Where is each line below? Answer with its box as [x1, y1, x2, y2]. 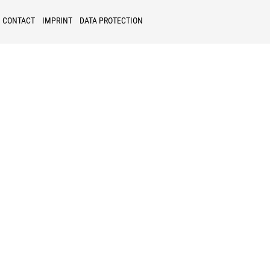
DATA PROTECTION [79, 16, 143, 27]
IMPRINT [42, 16, 73, 27]
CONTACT [2, 16, 36, 27]
